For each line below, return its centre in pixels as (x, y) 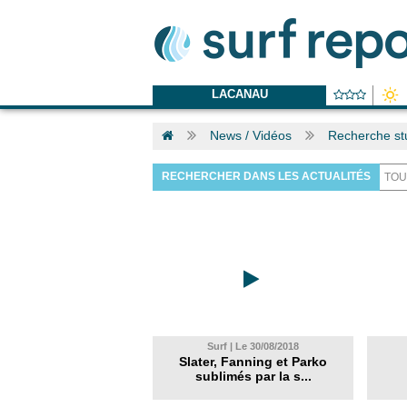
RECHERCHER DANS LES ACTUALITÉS (266, 176)
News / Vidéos (251, 135)
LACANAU (239, 94)
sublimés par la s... (253, 376)
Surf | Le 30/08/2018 (253, 346)
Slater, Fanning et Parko (253, 362)
